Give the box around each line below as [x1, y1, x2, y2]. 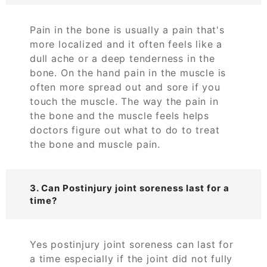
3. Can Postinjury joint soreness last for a [30, 182, 229, 194]
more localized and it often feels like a [30, 38, 222, 50]
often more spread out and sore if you [30, 80, 221, 93]
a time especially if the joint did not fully [30, 252, 233, 265]
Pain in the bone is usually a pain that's [30, 23, 225, 36]
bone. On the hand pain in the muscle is [30, 66, 226, 79]
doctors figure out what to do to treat [30, 123, 220, 136]
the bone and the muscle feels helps [30, 109, 209, 122]
